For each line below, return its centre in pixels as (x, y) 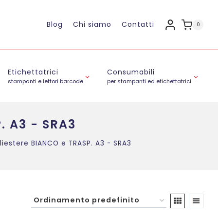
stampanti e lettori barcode (45, 82)
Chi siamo (92, 25)
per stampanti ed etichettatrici (149, 82)
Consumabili (131, 72)
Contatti (138, 25)
